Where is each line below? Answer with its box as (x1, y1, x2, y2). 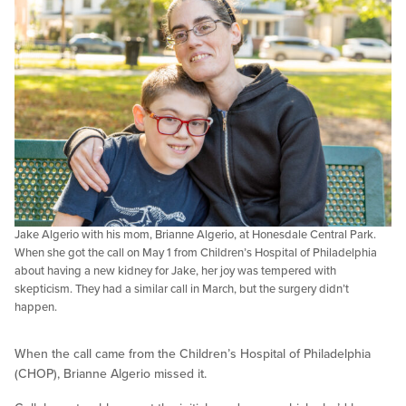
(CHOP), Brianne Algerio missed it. (14, 366, 207, 382)
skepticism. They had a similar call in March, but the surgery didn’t (14, 282, 349, 297)
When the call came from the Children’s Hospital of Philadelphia (14, 346, 371, 362)
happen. (14, 300, 57, 315)
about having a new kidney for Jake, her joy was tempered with (14, 264, 336, 279)
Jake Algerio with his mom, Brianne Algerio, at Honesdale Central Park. (14, 227, 376, 243)
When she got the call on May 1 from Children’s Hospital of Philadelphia (14, 246, 377, 261)
